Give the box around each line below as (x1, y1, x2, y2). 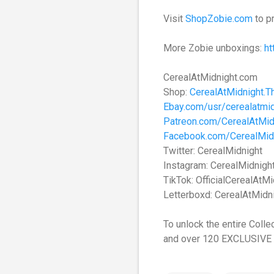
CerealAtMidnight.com (163, 72, 257, 83)
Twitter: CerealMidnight (163, 145, 262, 157)
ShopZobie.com (185, 13, 253, 24)
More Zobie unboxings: (163, 42, 264, 54)
